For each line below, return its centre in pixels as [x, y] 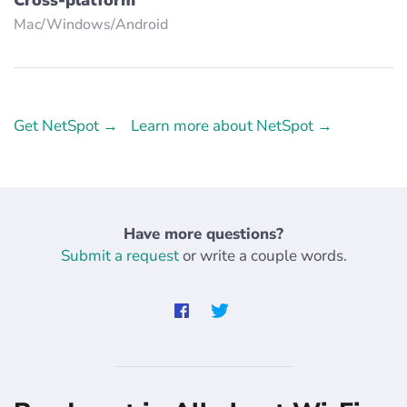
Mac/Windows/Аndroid [91, 24]
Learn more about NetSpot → [232, 125]
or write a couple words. [263, 255]
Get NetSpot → [66, 125]
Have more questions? [203, 233]
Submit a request [119, 255]
